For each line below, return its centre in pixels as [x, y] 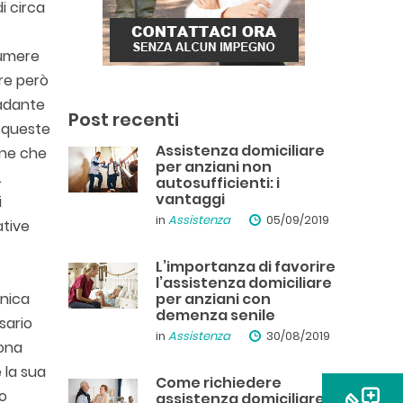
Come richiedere [219, 383]
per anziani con [213, 299]
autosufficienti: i [218, 183]
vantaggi [190, 199]
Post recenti [124, 120]
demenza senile [215, 315]
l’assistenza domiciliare [244, 283]
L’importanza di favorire [246, 267]
